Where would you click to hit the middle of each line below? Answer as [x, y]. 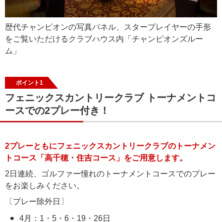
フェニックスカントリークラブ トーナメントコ [111, 97]
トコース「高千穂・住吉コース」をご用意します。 [96, 158]
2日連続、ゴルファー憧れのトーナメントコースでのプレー [110, 173]
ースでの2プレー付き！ [57, 110]
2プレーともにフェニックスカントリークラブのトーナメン [110, 146]
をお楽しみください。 [45, 185]
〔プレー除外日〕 [37, 201]
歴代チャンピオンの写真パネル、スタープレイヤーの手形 [108, 27]
